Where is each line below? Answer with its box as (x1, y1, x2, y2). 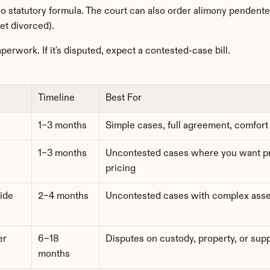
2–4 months (38, 192, 89, 201)
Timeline (38, 93, 75, 103)
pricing (105, 164, 136, 174)
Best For (105, 93, 142, 103)
